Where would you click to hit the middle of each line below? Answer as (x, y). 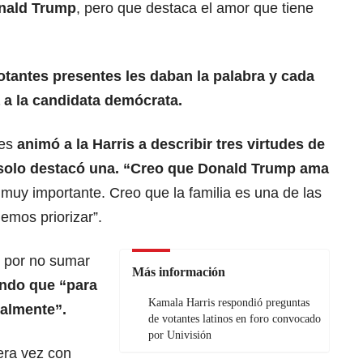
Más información (179, 272)
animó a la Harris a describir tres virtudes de (169, 145)
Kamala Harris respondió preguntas (229, 303)
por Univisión (180, 335)
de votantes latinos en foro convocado (235, 319)
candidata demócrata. (107, 101)
